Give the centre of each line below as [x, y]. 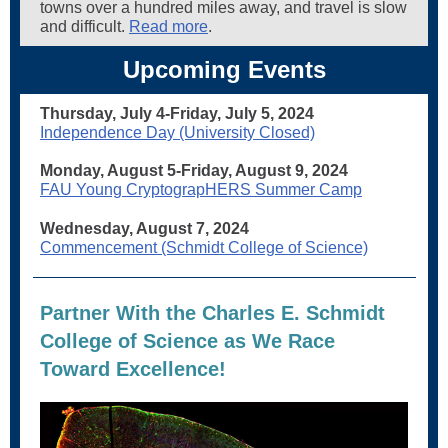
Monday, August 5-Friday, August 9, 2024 [194, 170]
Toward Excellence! [133, 369]
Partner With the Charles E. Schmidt [212, 313]
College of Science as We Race [187, 341]
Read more [168, 26]
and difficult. [84, 26]
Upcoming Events [224, 69]
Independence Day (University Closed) [177, 132]
